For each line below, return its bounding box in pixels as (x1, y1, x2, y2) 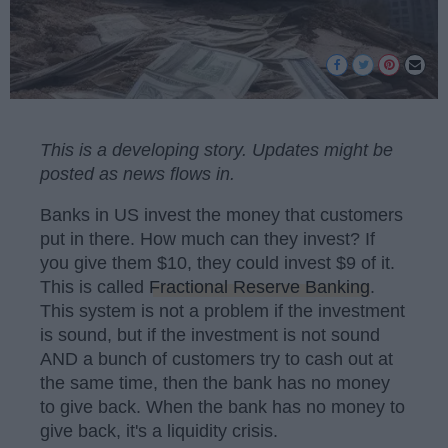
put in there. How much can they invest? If (40, 229, 375, 250)
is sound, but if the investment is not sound (40, 325, 380, 346)
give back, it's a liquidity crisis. (40, 421, 278, 442)
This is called (40, 277, 149, 298)
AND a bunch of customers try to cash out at (40, 349, 393, 370)
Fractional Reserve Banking (149, 277, 370, 298)
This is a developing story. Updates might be (40, 139, 393, 160)
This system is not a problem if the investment (40, 301, 405, 322)
